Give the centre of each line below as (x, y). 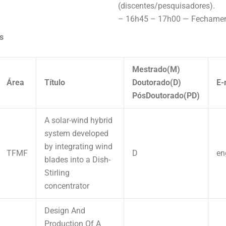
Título (55, 82)
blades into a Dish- (77, 159)
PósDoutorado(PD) (166, 95)
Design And (65, 210)
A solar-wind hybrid (78, 120)
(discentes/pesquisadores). (166, 6)
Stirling (57, 173)
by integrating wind (78, 146)
